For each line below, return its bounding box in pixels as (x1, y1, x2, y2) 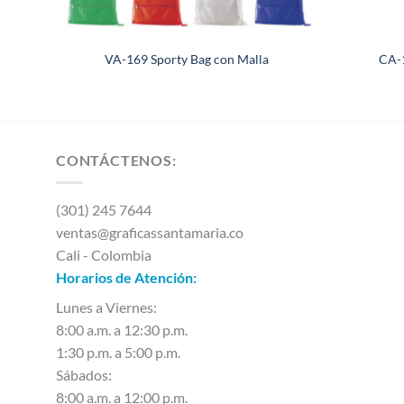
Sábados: (56, 365, 112, 383)
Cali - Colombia (56, 245, 151, 263)
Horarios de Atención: (56, 268, 197, 286)
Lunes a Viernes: (56, 298, 157, 316)
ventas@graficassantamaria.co (56, 223, 243, 241)
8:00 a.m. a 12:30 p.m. (56, 320, 188, 338)
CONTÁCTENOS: (56, 151, 177, 170)
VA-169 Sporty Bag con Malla (105, 50, 269, 67)
